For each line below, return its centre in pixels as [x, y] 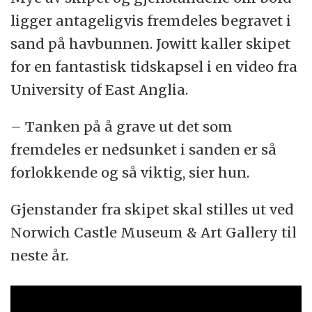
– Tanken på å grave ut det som [122, 126]
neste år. [40, 255]
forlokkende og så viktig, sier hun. [130, 172]
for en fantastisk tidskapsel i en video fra [154, 67]
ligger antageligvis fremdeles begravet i [151, 21]
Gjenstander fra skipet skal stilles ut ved [153, 209]
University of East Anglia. [100, 90]
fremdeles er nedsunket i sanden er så [144, 149]
